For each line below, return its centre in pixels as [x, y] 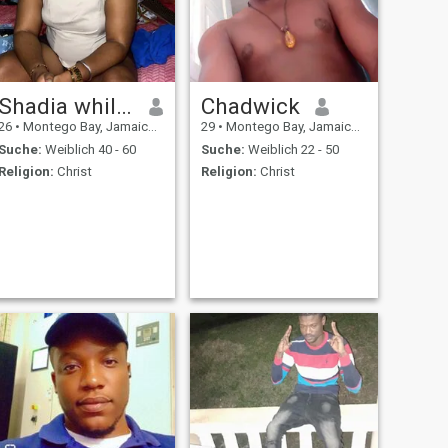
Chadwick [250, 106]
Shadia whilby [123, 106]
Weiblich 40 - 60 [88, 149]
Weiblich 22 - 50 [291, 149]
